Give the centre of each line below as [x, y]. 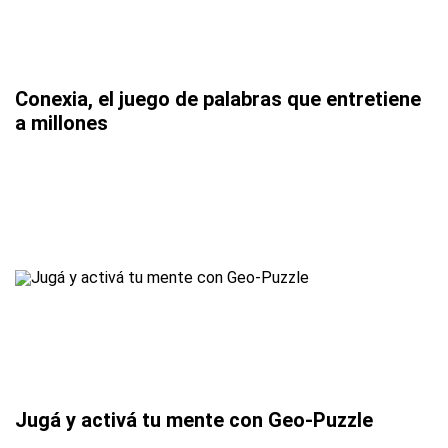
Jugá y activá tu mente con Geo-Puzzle [194, 420]
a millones [61, 122]
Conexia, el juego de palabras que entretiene [218, 98]
